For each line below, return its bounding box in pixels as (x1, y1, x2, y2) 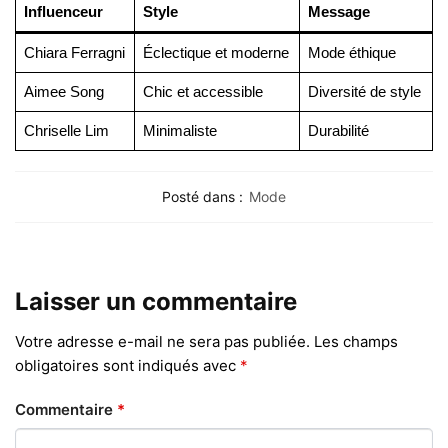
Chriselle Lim (23, 122, 109, 140)
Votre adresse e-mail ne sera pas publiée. (15, 332, 310, 352)
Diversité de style (307, 83, 421, 101)
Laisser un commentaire (15, 286, 297, 316)
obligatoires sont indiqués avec (15, 356, 240, 376)
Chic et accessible (142, 83, 263, 101)
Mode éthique (307, 44, 396, 62)
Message (307, 3, 370, 21)
